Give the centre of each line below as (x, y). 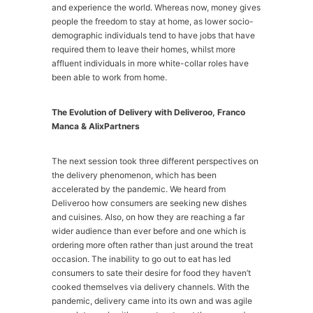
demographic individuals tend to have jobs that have (153, 35)
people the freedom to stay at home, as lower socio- (153, 21)
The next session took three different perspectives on (155, 161)
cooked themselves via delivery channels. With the (151, 287)
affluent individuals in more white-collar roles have (150, 63)
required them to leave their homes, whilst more (144, 49)
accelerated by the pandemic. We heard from (139, 189)
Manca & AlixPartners (96, 126)
